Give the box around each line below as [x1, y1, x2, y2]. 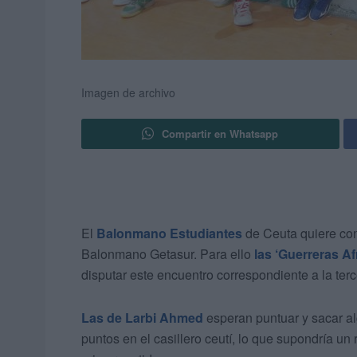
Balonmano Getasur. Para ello [81, 245, 254, 264]
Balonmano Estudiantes [96, 224, 242, 243]
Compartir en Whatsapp [162, 126, 279, 142]
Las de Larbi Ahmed [81, 308, 203, 328]
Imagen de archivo [81, 84, 175, 101]
